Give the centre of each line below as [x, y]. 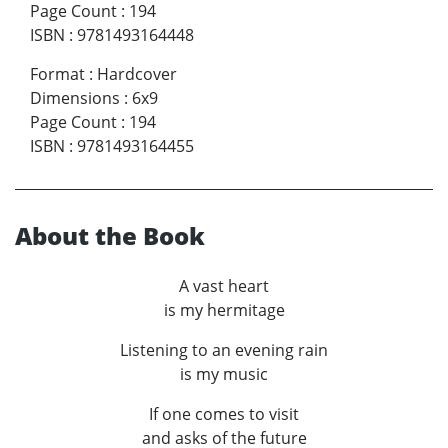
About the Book [110, 235]
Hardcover [137, 73]
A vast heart [224, 285]
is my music [224, 373]
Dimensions [75, 97]
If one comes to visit [224, 413]
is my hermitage [224, 309]
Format [57, 73]
